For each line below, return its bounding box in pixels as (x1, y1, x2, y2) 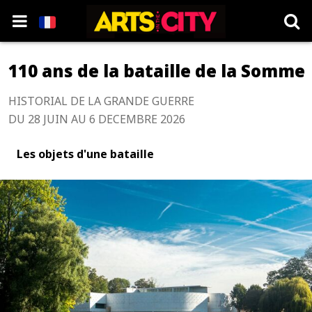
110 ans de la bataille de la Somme (8, 59, 305, 82)
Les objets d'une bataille (17, 146, 157, 162)
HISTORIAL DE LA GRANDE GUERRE (8, 93, 194, 109)
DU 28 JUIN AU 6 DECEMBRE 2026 (8, 111, 185, 127)
